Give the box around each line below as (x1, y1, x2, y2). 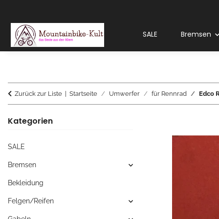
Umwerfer (109, 90, 140, 98)
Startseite (69, 90, 97, 98)
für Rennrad (152, 90, 187, 98)
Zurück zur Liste (15, 90, 62, 98)
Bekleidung (8, 179, 44, 187)
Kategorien (8, 115, 53, 127)
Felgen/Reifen (8, 197, 54, 205)
